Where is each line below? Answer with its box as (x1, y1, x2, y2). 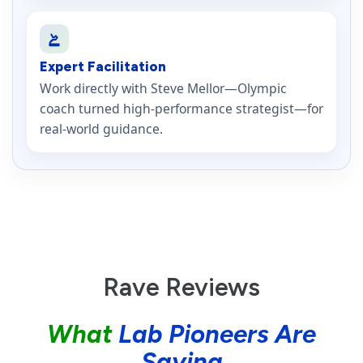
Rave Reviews (103, 272, 260, 303)
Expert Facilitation (40, 58, 166, 75)
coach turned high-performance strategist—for (40, 100, 323, 118)
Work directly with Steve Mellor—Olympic (40, 79, 287, 98)
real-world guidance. (40, 120, 163, 139)
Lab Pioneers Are (118, 319, 316, 350)
